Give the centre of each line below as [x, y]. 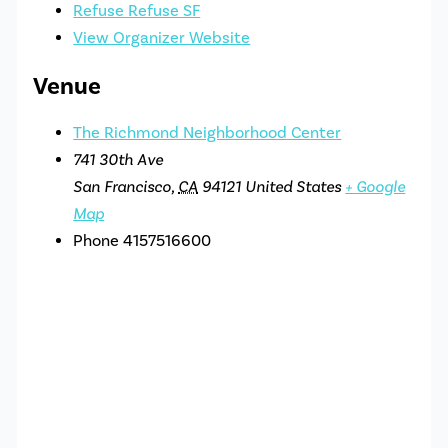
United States [293, 187]
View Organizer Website [162, 38]
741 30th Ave [118, 160]
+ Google [375, 187]
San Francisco [122, 187]
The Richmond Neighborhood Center [207, 133]
